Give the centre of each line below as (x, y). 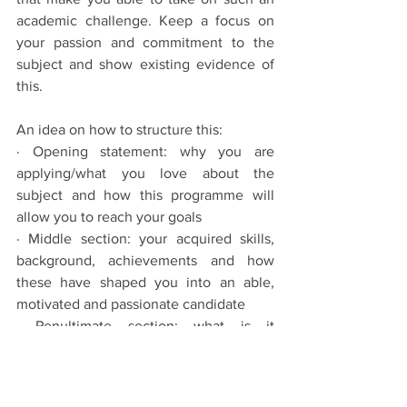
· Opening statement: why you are (145, 151)
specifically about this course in (145, 347)
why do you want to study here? (117, 391)
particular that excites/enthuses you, (145, 369)
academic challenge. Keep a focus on (145, 20)
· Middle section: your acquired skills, (145, 238)
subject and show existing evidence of (145, 64)
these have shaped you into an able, (145, 282)
